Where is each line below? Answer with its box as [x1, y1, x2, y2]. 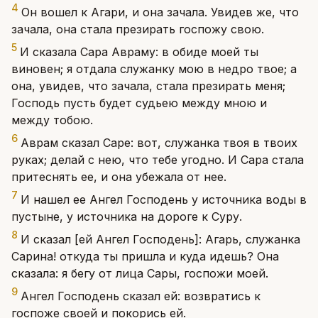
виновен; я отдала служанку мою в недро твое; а [11, 62, 297, 76]
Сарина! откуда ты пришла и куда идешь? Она [11, 249, 279, 263]
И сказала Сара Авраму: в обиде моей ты [20, 45, 258, 59]
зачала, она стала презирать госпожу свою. [11, 22, 264, 36]
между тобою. [11, 113, 93, 127]
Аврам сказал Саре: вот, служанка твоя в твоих [21, 136, 297, 150]
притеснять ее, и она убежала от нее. [11, 170, 226, 184]
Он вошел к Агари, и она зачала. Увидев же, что [21, 5, 299, 19]
